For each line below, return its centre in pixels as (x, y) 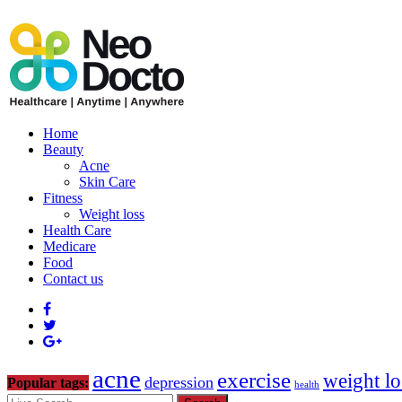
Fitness (63, 198)
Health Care (77, 230)
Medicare (70, 246)
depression (179, 382)
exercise (254, 380)
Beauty (63, 149)
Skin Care (107, 182)
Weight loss (112, 214)
